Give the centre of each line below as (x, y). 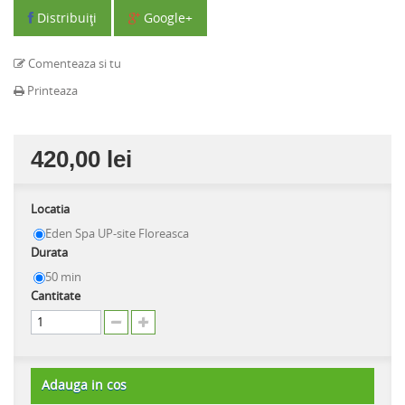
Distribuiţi (65, 18)
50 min (63, 277)
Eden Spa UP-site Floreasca (117, 233)
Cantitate (56, 296)
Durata (51, 252)
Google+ (166, 18)
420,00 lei (81, 159)
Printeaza (51, 90)
